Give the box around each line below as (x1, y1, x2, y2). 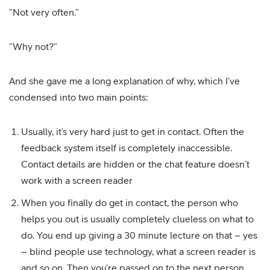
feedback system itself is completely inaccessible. (21, 142, 232, 153)
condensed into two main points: (9, 92, 148, 102)
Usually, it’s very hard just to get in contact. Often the (21, 126, 244, 137)
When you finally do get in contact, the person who (21, 197, 238, 208)
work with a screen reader (21, 175, 133, 186)
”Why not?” (9, 41, 57, 52)
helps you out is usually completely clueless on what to (21, 213, 254, 224)
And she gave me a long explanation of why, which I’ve (9, 75, 240, 86)
